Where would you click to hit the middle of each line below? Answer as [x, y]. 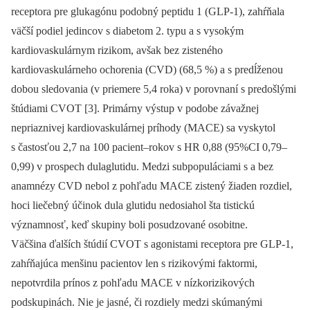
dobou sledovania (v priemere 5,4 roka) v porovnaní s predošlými [154, 89]
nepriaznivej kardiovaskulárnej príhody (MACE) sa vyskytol [143, 127]
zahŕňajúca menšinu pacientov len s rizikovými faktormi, [134, 263]
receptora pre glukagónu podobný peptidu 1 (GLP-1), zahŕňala [148, 11]
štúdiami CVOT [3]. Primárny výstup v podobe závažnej [135, 108]
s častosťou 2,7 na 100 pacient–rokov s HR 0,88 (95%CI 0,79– [149, 147]
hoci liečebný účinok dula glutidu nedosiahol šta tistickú [133, 205]
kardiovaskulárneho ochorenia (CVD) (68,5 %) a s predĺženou [147, 69]
